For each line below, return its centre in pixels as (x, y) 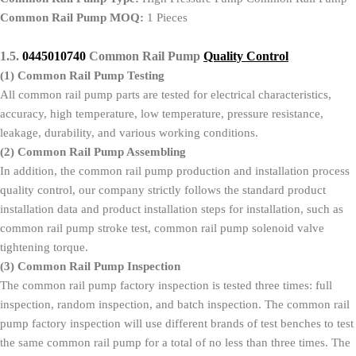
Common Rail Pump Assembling (102, 151)
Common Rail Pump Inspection (99, 266)
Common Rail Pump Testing (91, 75)
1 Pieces (167, 17)
